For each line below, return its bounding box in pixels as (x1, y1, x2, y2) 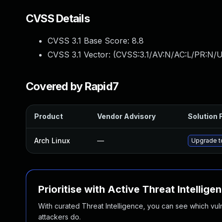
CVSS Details (26, 12, 90, 25)
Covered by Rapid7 (26, 80, 119, 93)
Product (34, 112, 63, 120)
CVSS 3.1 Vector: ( (48, 50, 116, 59)
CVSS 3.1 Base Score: (48, 36, 132, 46)
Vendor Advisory (97, 112, 156, 120)
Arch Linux (34, 136, 70, 145)
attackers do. (38, 213, 81, 221)
